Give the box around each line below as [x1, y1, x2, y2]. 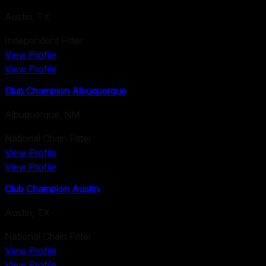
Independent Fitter [5, 34, 83, 46]
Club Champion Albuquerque [5, 84, 126, 97]
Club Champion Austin [5, 183, 99, 195]
